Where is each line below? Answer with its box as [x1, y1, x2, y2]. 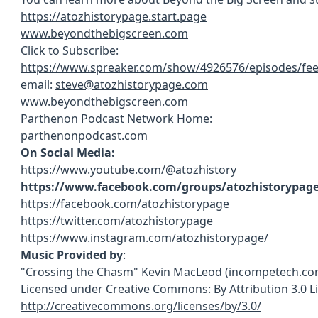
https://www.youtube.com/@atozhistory [21, 162, 236, 177]
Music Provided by [21, 247, 123, 263]
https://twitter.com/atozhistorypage [21, 213, 213, 229]
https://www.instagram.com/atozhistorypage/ [21, 230, 268, 246]
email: [21, 77, 55, 92]
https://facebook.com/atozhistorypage [21, 196, 229, 212]
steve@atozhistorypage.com [55, 77, 208, 92]
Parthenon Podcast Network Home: [21, 111, 212, 126]
